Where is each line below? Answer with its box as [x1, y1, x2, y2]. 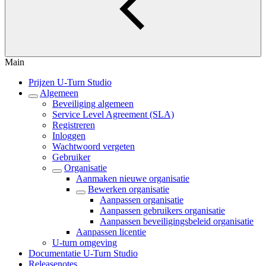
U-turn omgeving [52, 237, 117, 248]
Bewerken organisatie [88, 184, 169, 194]
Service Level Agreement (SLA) [52, 109, 174, 119]
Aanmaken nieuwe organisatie [76, 173, 189, 183]
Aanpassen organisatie [100, 195, 183, 205]
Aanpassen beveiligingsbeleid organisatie [100, 216, 254, 226]
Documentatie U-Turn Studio [28, 248, 138, 258]
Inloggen [52, 131, 85, 141]
